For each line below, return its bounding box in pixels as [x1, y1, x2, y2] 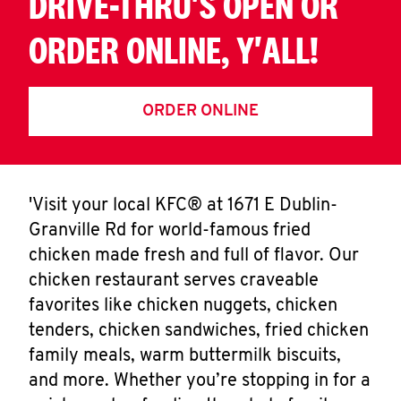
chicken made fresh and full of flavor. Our [29, 247, 359, 265]
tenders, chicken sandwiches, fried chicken [29, 322, 369, 340]
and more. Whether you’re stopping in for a [29, 372, 371, 390]
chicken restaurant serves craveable [29, 272, 319, 290]
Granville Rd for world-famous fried [29, 222, 311, 240]
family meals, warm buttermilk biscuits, [29, 347, 341, 365]
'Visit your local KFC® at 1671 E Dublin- [29, 197, 337, 215]
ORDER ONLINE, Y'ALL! [29, 28, 319, 72]
